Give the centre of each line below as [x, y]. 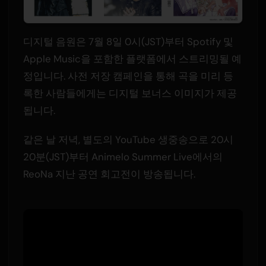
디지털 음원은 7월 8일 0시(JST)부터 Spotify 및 [128, 42]
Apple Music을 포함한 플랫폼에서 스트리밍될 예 [132, 59]
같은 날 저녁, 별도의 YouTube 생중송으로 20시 [128, 140]
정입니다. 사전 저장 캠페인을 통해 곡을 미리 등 [128, 76]
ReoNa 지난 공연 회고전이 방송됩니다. [109, 174]
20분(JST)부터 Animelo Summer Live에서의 [123, 157]
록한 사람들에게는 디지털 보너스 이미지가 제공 [130, 94]
